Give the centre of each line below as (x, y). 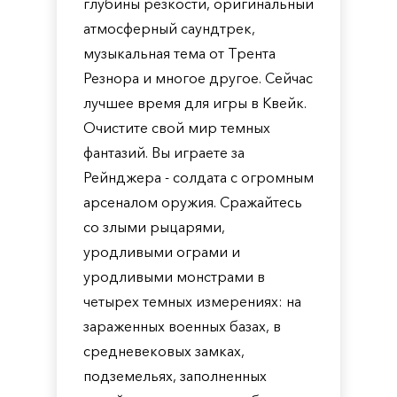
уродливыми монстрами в (174, 276)
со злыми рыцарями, (154, 227)
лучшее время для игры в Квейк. (195, 103)
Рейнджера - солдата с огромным (198, 177)
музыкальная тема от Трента (179, 53)
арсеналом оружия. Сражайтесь (193, 202)
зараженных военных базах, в (182, 326)
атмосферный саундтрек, (169, 28)
